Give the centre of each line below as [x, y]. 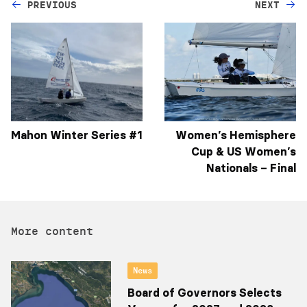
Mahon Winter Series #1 [76, 135]
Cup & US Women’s [244, 151]
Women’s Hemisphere [236, 135]
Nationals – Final [251, 168]
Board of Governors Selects [204, 292]
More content [52, 231]
